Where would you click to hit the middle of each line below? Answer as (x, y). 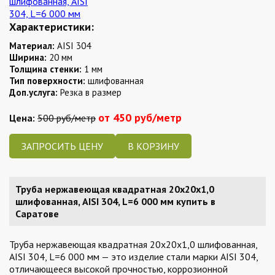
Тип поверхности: (47, 81)
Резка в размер (90, 92)
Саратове (37, 214)
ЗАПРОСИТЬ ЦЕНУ (62, 146)
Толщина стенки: (45, 69)
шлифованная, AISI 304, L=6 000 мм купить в (115, 201)
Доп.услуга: (33, 92)
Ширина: (28, 57)
